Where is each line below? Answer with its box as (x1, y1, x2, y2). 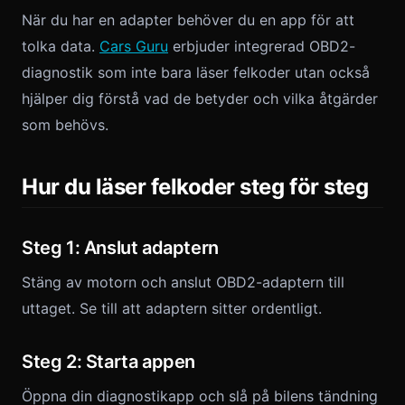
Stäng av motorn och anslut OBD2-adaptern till (22, 273, 344, 291)
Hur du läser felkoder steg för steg (22, 174, 369, 200)
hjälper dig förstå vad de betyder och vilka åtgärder (22, 89, 378, 108)
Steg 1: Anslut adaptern (22, 237, 219, 259)
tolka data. (22, 37, 99, 55)
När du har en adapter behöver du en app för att (22, 11, 354, 29)
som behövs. (22, 116, 108, 134)
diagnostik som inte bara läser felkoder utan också (22, 63, 370, 81)
